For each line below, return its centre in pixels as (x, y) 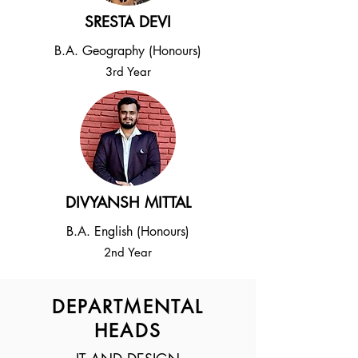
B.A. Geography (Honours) (128, 51)
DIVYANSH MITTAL (128, 203)
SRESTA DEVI (128, 22)
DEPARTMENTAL (128, 307)
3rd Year (128, 72)
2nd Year (128, 252)
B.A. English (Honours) (128, 231)
